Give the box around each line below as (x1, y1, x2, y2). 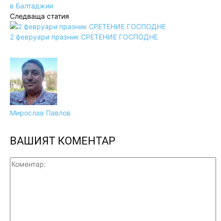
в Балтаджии (10, 1, 53, 10)
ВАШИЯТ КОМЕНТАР (10, 134, 115, 147)
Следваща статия (10, 11, 69, 20)
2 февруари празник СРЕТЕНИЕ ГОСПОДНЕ (10, 32, 158, 41)
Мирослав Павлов (10, 108, 71, 117)
